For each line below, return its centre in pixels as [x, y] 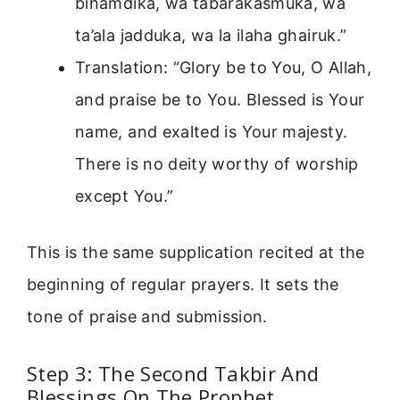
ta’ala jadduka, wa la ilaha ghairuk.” [211, 35]
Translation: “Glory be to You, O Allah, [224, 67]
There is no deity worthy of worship [217, 163]
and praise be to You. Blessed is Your [220, 99]
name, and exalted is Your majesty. [212, 131]
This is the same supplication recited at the [196, 252]
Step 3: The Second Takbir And [173, 374]
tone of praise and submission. [147, 316]
